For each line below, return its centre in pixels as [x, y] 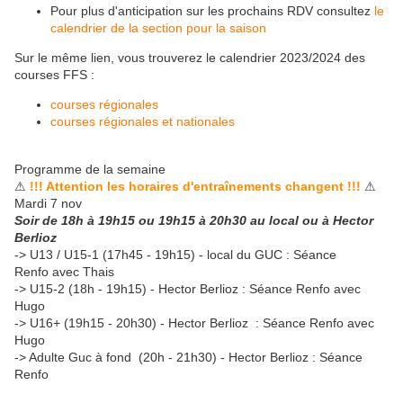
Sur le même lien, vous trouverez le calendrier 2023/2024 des [190, 58]
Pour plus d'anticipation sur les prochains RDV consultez [212, 11]
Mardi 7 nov [48, 204]
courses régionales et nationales [143, 122]
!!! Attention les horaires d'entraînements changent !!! [197, 187]
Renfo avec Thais [64, 272]
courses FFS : [54, 75]
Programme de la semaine [90, 170]
